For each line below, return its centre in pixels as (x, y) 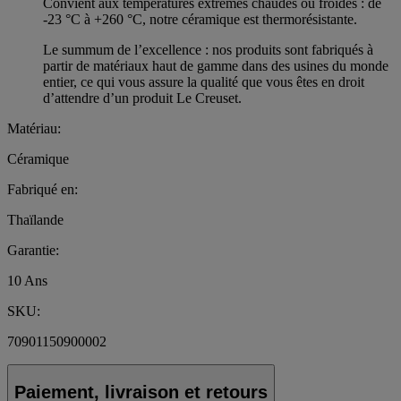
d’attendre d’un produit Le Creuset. (142, 98)
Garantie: (33, 251)
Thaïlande (35, 220)
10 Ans (27, 281)
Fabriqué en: (43, 190)
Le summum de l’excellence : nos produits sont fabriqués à (208, 50)
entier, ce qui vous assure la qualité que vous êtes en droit (204, 82)
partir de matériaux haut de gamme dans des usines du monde (216, 66)
